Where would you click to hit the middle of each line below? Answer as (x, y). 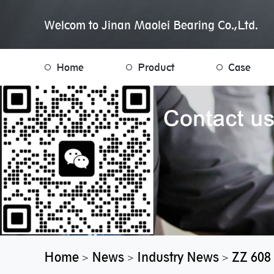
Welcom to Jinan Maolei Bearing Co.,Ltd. (151, 25)
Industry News (178, 257)
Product (156, 67)
